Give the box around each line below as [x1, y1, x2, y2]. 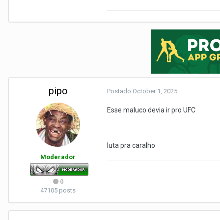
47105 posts [40, 187, 76, 194]
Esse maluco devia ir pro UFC [107, 106, 195, 114]
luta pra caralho [107, 141, 157, 149]
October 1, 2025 [133, 87, 177, 95]
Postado [107, 87, 133, 95]
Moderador [40, 153, 76, 161]
